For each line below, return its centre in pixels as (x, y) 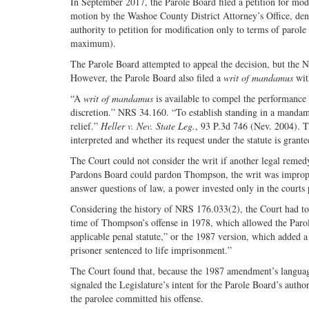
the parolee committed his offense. (137, 299)
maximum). (93, 43)
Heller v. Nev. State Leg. (148, 126)
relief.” (86, 126)
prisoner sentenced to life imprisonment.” (151, 250)
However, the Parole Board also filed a (147, 78)
